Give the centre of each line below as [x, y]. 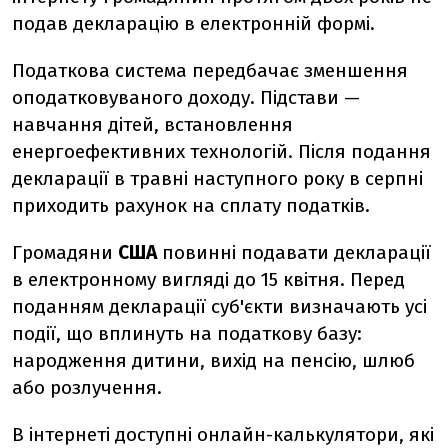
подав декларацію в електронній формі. [193, 23]
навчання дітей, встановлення [152, 124]
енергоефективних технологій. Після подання [221, 151]
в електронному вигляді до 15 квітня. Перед [208, 279]
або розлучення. [87, 387]
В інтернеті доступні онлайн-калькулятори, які [223, 434]
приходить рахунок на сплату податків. [191, 205]
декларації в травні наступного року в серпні [217, 178]
